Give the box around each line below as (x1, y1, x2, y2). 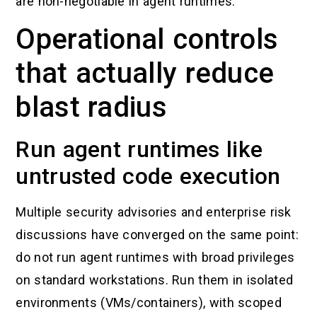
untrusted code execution (16, 163, 281, 190)
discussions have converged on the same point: (16, 227, 299, 243)
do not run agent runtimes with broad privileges (16, 250, 295, 265)
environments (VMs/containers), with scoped (16, 295, 282, 311)
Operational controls (16, 23, 279, 57)
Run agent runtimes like (16, 136, 263, 163)
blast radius (16, 91, 167, 125)
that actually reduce (16, 57, 275, 91)
